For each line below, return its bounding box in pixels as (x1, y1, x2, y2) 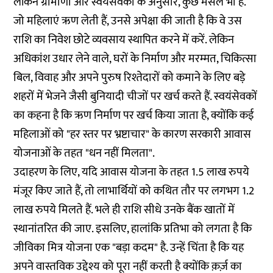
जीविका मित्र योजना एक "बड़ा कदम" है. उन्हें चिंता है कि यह (13, 238, 244, 257)
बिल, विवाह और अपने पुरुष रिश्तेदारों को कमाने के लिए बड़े (13, 68, 246, 87)
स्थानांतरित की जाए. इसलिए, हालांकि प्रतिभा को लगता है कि (13, 219, 252, 238)
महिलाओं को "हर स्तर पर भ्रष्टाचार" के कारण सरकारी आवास (13, 125, 252, 144)
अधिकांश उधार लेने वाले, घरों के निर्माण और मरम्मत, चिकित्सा (13, 49, 257, 68)
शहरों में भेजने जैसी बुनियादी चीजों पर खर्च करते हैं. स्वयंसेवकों (13, 87, 258, 106)
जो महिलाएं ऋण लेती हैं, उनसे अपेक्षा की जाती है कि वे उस (13, 12, 243, 30)
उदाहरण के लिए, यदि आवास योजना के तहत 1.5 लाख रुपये (13, 163, 250, 182)
